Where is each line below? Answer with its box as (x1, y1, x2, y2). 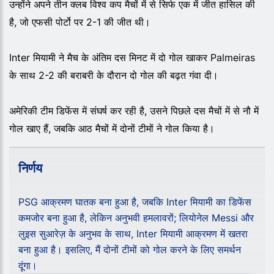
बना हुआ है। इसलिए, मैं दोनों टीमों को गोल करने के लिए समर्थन (18, 243, 241, 256)
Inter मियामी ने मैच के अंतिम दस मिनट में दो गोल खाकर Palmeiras (9, 51, 255, 64)
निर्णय (18, 160, 42, 176)
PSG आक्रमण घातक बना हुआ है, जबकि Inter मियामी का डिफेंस (18, 195, 251, 208)
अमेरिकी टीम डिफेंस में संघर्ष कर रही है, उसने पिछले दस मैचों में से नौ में (9, 104, 259, 117)
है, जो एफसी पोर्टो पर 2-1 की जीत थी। (9, 15, 150, 28)
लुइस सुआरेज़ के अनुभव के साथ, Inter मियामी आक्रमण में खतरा (18, 227, 248, 240)
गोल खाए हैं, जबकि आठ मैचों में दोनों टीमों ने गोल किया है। (9, 122, 215, 135)
